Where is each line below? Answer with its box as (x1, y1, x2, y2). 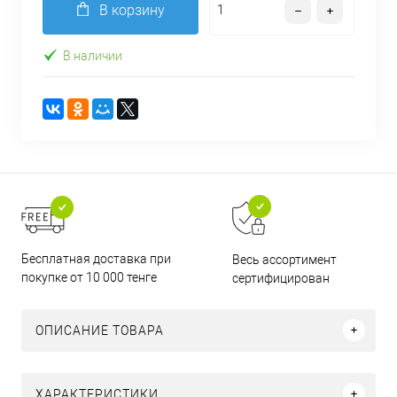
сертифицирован (232, 270, 331, 285)
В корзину (98, 2, 165, 19)
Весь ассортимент (232, 252, 338, 267)
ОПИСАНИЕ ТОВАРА (35, 323, 164, 338)
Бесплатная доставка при (21, 251, 171, 266)
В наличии (63, 48, 122, 63)
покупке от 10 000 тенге (21, 269, 157, 284)
